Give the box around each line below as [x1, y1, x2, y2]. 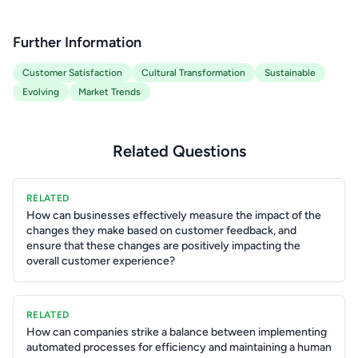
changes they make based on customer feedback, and [26, 224, 296, 237]
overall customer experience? [26, 254, 175, 268]
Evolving [22, 86, 59, 97]
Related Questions [112, 141, 246, 161]
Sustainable [265, 67, 316, 78]
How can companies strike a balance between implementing [26, 325, 327, 339]
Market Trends [78, 86, 141, 97]
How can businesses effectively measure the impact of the [26, 209, 321, 222]
